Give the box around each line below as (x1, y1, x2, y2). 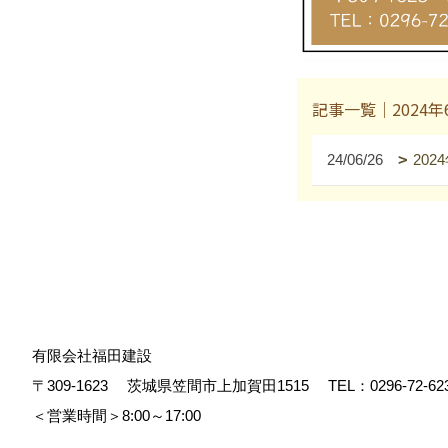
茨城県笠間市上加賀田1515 (123, 376, 324, 394)
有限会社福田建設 (32, 346, 152, 364)
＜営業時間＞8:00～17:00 (32, 406, 216, 424)
